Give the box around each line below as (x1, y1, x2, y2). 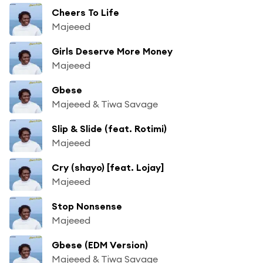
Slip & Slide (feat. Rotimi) (52, 122, 167, 134)
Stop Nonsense (52, 200, 122, 212)
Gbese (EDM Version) (52, 238, 148, 251)
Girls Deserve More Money (52, 45, 173, 57)
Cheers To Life (52, 6, 119, 18)
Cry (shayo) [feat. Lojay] (52, 161, 164, 173)
